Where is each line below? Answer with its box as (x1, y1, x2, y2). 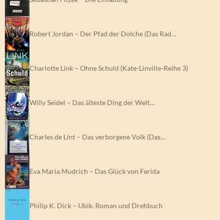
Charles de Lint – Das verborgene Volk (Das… (29, 132, 165, 141)
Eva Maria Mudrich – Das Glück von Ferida (29, 166, 160, 175)
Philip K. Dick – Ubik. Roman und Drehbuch (29, 201, 163, 210)
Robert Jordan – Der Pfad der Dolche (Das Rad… (29, 29, 176, 38)
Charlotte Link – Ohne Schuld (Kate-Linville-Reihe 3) (29, 63, 188, 72)
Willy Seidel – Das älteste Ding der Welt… (29, 98, 155, 107)
